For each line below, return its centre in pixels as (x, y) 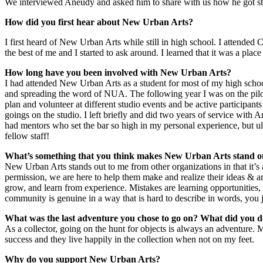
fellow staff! (27, 136)
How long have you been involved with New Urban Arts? (118, 72)
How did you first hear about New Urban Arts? (99, 22)
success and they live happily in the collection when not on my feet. (129, 239)
